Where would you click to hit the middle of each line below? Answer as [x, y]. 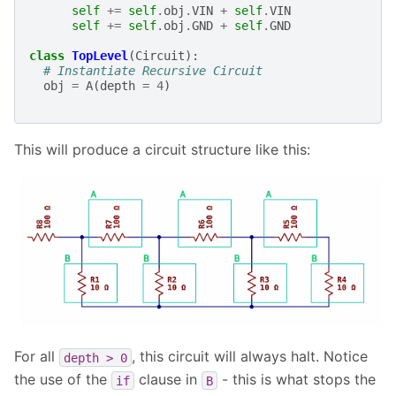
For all [37, 357]
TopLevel [100, 55]
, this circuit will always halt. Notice [250, 357]
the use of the [63, 380]
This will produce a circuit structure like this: [162, 149]
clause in [168, 380]
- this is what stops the [297, 380]
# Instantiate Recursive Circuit [153, 70]
